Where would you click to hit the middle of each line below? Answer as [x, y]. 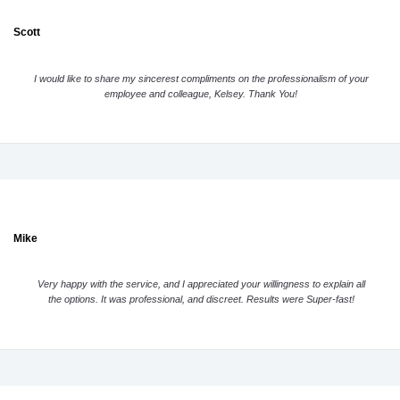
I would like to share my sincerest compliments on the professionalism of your [201, 78]
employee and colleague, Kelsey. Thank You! [201, 93]
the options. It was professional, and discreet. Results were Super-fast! [201, 300]
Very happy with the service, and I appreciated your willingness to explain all [201, 284]
